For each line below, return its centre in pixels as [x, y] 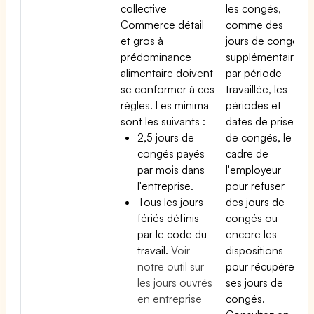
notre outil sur [171, 266]
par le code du [172, 234]
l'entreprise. [165, 185]
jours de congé [262, 40]
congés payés [171, 153]
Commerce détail [163, 24]
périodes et [254, 105]
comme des [255, 24]
